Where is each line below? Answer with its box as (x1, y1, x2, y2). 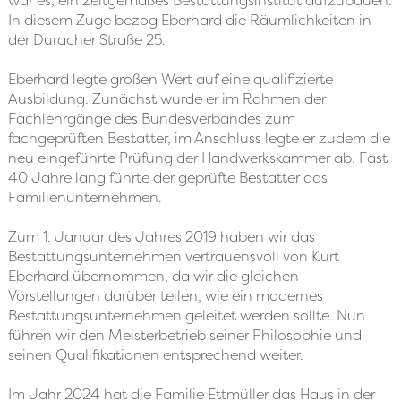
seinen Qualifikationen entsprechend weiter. (7, 345, 303, 365)
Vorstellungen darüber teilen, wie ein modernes (7, 286, 323, 306)
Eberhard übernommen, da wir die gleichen (7, 266, 299, 286)
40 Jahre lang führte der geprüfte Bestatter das (7, 167, 328, 188)
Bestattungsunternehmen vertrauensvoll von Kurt (7, 246, 339, 267)
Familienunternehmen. (7, 187, 162, 208)
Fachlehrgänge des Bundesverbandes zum (7, 108, 295, 129)
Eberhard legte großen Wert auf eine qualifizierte (7, 69, 333, 90)
